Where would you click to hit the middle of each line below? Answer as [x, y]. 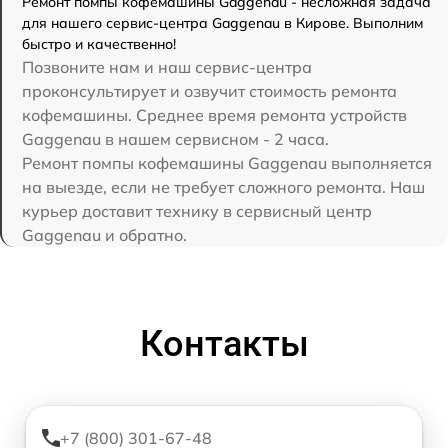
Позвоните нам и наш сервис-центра [167, 67]
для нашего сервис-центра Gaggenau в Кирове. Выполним [222, 23]
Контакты [224, 344]
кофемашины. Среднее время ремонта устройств [214, 115]
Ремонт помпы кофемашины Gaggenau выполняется [227, 163]
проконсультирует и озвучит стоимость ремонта [209, 91]
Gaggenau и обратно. [104, 235]
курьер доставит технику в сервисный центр [197, 211]
